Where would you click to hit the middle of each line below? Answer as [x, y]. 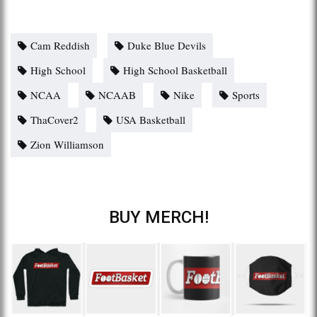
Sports [246, 94]
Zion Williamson [67, 144]
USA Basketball [151, 119]
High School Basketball [175, 70]
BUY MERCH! [158, 217]
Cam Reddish [60, 45]
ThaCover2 [54, 119]
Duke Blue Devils [167, 45]
